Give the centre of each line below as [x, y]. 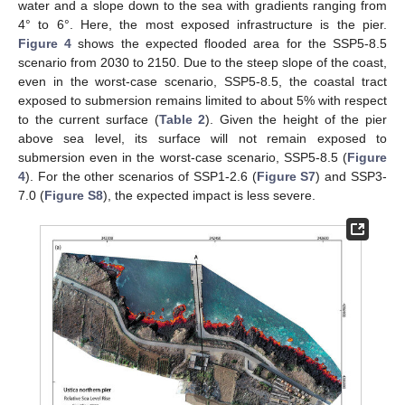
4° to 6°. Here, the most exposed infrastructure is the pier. [202, 24]
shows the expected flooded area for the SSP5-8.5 [230, 43]
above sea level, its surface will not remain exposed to [202, 138]
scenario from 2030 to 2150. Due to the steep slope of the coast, [202, 62]
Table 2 [182, 119]
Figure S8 [74, 195]
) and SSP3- [352, 176]
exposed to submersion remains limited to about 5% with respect [202, 100]
